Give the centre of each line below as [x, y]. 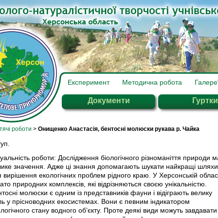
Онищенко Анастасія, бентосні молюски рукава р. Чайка [119, 129]
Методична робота [152, 82]
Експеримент [89, 82]
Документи [109, 100]
